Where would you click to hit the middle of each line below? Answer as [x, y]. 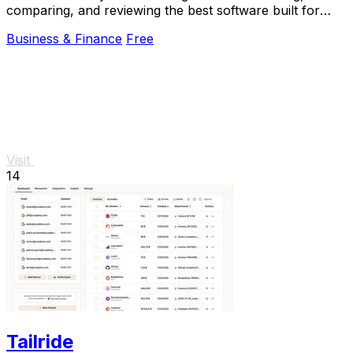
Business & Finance [64, 39]
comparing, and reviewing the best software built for [163, 11]
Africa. [26, 26]
